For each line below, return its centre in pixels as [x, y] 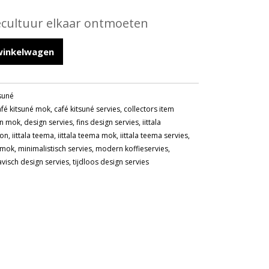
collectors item [149, 109]
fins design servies [108, 122]
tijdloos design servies [111, 162]
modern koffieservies [132, 149]
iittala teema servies [154, 135]
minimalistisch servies [55, 149]
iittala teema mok [87, 135]
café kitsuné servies [87, 109]
